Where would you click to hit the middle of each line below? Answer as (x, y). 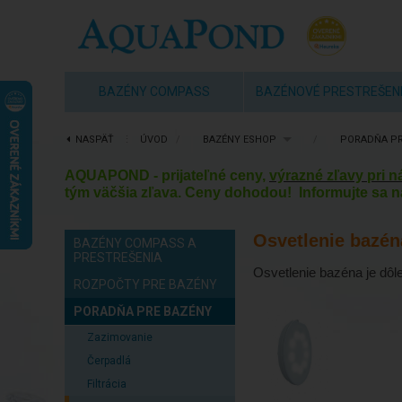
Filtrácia (107, 384)
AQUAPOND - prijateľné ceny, (167, 175)
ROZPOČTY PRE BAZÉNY (145, 284)
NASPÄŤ (95, 140)
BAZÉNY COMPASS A (135, 243)
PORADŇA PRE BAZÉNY (143, 311)
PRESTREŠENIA (118, 257)
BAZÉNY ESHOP (240, 140)
